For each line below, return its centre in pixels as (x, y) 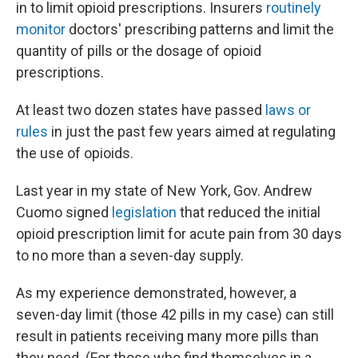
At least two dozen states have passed (141, 110)
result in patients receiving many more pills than (167, 336)
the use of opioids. (75, 153)
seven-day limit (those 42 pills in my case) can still (175, 314)
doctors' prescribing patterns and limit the (200, 29)
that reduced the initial (249, 212)
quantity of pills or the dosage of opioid (139, 51)
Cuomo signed (64, 212)
